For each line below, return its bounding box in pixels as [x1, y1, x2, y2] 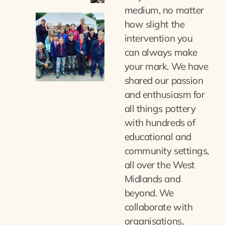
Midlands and [124, 173, 181, 185]
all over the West [124, 159, 195, 171]
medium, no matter [124, 4, 204, 17]
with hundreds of [124, 117, 195, 129]
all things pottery [124, 102, 196, 115]
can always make [124, 46, 197, 59]
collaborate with [124, 201, 193, 213]
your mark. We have [124, 60, 208, 73]
